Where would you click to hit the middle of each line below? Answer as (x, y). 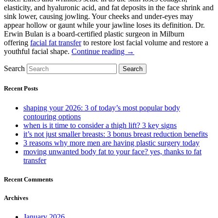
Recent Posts (21, 89)
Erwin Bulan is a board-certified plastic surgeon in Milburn (94, 34)
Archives (16, 198)
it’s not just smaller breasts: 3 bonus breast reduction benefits (116, 134)
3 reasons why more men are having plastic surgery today (111, 143)
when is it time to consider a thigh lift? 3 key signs (100, 125)
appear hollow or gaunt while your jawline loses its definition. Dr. (104, 25)
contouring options (52, 116)
